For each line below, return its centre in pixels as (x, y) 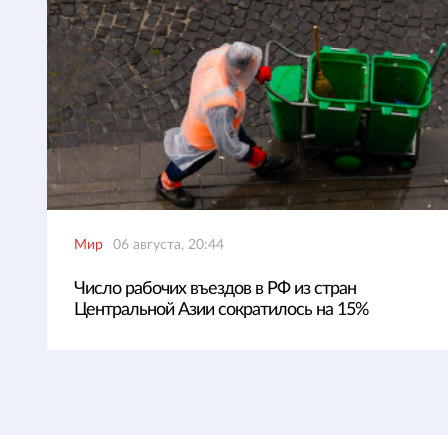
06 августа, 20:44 (168, 245)
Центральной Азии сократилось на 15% (221, 310)
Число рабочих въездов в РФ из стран (215, 289)
